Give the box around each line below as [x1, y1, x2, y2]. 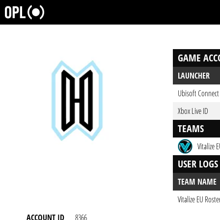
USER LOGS [178, 157, 218, 170]
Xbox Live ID [178, 106, 208, 116]
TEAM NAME [178, 176, 217, 187]
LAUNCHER [178, 70, 210, 81]
